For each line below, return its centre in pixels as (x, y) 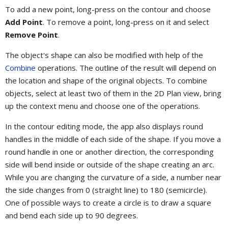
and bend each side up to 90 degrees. (72, 215)
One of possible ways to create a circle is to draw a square (108, 202)
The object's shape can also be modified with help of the (104, 55)
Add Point (24, 22)
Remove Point (32, 34)
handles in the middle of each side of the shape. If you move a (113, 139)
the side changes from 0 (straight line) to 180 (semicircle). (106, 190)
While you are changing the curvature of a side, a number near (113, 177)
